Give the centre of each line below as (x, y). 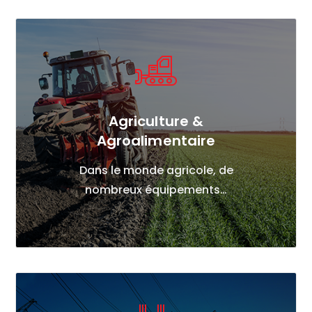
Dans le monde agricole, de (156, 171)
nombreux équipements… (156, 190)
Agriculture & (156, 122)
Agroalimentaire (156, 141)
